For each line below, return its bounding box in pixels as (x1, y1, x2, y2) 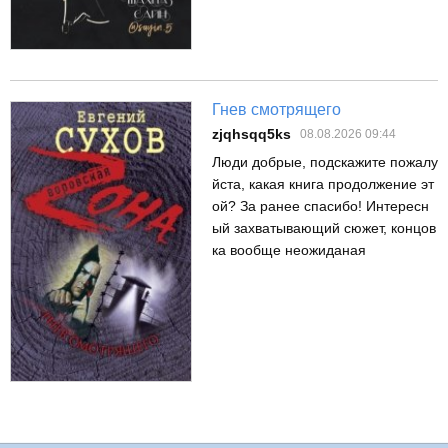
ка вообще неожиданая (212, 242, 366, 259)
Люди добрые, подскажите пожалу (212, 154, 438, 171)
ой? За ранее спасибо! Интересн (212, 198, 429, 215)
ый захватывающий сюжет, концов (212, 220, 436, 237)
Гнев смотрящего (212, 101, 341, 119)
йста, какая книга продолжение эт (212, 176, 434, 193)
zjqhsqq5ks (212, 126, 291, 143)
